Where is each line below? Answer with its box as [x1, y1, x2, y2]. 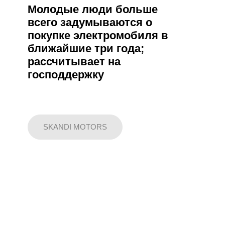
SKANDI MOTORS [43, 123, 107, 132]
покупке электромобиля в [28, 29, 168, 42]
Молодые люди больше [28, 3, 158, 16]
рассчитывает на [28, 55, 121, 68]
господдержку [28, 68, 104, 81]
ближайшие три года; [28, 42, 144, 55]
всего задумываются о [28, 16, 152, 29]
